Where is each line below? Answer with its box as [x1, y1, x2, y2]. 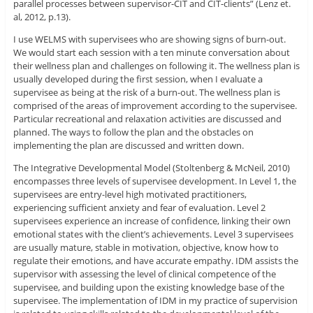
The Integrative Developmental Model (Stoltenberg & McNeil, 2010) [13, 161, 290, 175]
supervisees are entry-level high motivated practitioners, [13, 188, 247, 201]
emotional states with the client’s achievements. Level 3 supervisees [13, 228, 293, 241]
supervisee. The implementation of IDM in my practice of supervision [13, 294, 298, 307]
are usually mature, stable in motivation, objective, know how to [13, 241, 279, 254]
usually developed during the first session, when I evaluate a [13, 73, 263, 86]
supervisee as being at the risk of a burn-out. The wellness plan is [13, 86, 280, 99]
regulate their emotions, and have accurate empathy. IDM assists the [13, 254, 298, 268]
